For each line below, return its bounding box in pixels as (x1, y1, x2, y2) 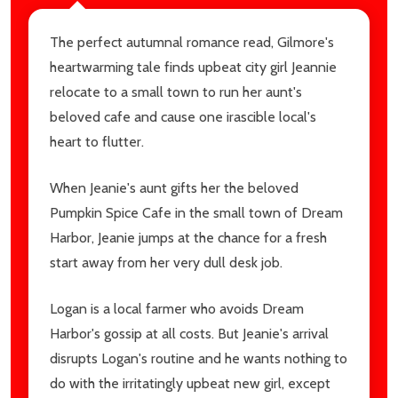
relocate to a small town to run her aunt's (50, 84, 302, 100)
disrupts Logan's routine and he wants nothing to (50, 350, 347, 367)
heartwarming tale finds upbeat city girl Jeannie (50, 59, 337, 76)
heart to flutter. (50, 133, 144, 150)
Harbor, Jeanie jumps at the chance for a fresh (50, 229, 327, 246)
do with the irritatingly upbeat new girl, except (50, 375, 330, 392)
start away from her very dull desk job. (50, 254, 283, 271)
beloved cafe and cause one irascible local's (50, 108, 316, 125)
